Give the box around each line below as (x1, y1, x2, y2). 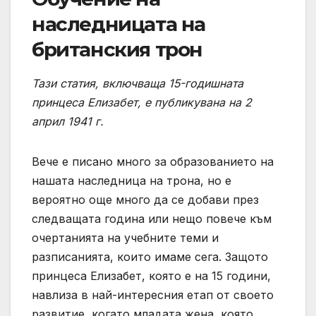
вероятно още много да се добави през (32, 193, 259, 207)
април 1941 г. (32, 114, 104, 129)
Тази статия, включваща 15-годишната (32, 76, 243, 91)
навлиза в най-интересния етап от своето (32, 288, 274, 303)
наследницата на (32, 11, 205, 36)
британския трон (32, 37, 202, 61)
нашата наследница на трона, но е (32, 174, 231, 188)
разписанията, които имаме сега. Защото (32, 250, 268, 265)
